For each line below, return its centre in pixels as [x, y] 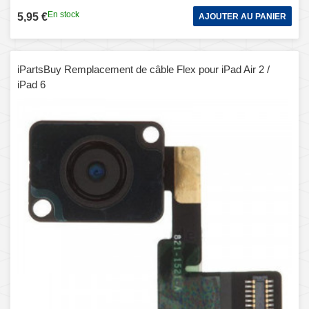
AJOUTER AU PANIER [242, 16]
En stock [63, 14]
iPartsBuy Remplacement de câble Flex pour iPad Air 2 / [143, 69]
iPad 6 [31, 84]
